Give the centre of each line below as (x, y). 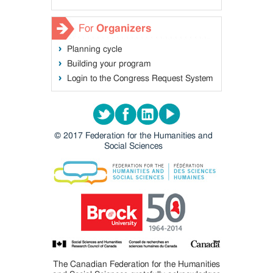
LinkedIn (180, 110)
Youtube (201, 110)
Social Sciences (133, 146)
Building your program (109, 64)
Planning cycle (94, 49)
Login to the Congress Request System (140, 79)
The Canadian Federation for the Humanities (136, 264)
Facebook (161, 110)
